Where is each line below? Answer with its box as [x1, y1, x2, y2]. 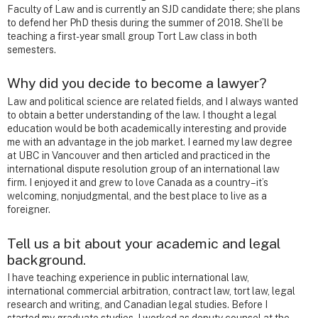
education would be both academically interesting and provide [7, 123, 287, 135]
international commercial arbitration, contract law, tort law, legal [7, 285, 295, 297]
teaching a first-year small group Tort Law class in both [7, 31, 257, 43]
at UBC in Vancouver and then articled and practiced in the [7, 150, 270, 162]
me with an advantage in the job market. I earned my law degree [7, 136, 292, 148]
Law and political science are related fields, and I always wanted [7, 96, 298, 108]
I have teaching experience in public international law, [7, 272, 249, 284]
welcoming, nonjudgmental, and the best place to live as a [7, 190, 267, 202]
